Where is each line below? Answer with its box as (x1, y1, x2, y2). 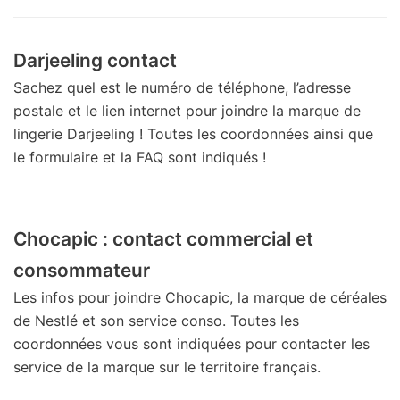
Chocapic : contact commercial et (13, 227, 313, 250)
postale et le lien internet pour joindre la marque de (13, 101, 361, 120)
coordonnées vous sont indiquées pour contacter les (13, 334, 370, 353)
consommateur (13, 258, 150, 281)
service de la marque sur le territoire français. (13, 357, 321, 376)
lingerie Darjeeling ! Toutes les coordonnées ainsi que (13, 124, 373, 143)
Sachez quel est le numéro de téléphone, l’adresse (13, 78, 351, 96)
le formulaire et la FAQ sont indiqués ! (13, 147, 266, 166)
